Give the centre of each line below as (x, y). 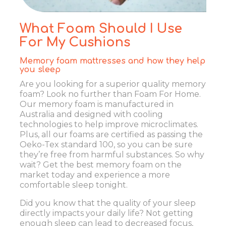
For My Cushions (75, 42)
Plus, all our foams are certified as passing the (111, 134)
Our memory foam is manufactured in (97, 104)
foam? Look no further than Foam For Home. (110, 94)
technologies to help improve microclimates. (109, 124)
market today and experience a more (95, 175)
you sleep (40, 70)
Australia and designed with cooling (91, 114)
